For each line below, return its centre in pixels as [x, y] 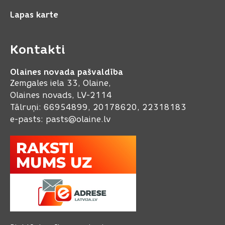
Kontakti [38, 50]
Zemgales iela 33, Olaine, [62, 83]
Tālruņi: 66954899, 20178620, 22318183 [98, 107]
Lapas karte [34, 15]
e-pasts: [28, 120]
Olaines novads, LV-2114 [61, 95]
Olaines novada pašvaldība [67, 72]
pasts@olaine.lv [78, 120]
